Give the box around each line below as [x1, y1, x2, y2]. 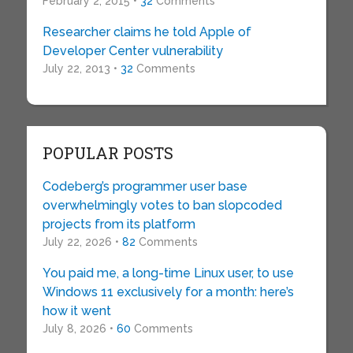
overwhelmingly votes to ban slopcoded [42, 198, 282, 214]
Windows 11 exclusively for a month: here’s [42, 284, 294, 300]
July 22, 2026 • [42, 236, 122, 249]
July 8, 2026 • [42, 322, 117, 336]
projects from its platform [42, 217, 195, 232]
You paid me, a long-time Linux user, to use [42, 266, 294, 281]
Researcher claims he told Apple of [42, 24, 251, 40]
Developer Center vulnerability [42, 43, 223, 59]
